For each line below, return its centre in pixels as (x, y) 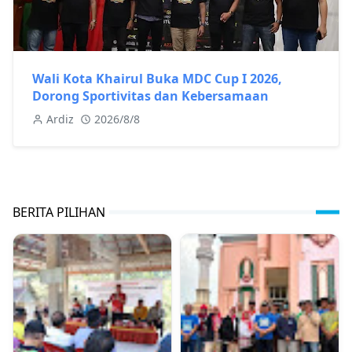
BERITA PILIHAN (59, 212)
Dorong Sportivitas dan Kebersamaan (150, 95)
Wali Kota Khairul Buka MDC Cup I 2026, (157, 78)
